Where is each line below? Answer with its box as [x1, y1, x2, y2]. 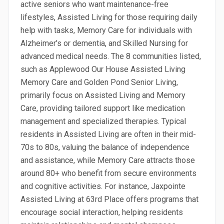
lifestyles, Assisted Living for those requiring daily [20, 12, 197, 22]
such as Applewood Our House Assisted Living [20, 64, 185, 74]
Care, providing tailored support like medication [20, 103, 185, 113]
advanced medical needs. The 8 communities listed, [20, 51, 201, 61]
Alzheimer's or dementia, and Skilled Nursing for [20, 38, 188, 48]
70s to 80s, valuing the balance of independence [20, 142, 189, 152]
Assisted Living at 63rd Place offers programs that [20, 194, 198, 204]
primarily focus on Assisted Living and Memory [20, 90, 185, 100]
